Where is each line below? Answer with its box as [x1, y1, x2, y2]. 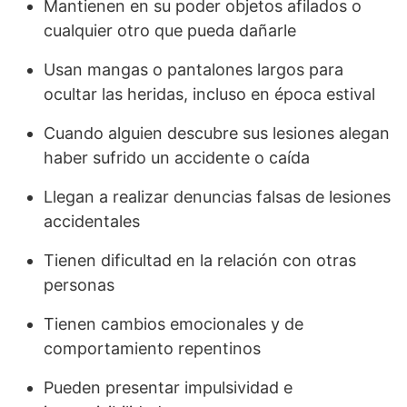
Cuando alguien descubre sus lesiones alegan [44, 124, 390, 144]
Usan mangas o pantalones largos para [44, 60, 343, 80]
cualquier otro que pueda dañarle [44, 21, 296, 41]
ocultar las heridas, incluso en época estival [44, 84, 375, 104]
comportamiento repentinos [44, 339, 261, 359]
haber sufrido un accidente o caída [44, 148, 310, 168]
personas [44, 275, 114, 295]
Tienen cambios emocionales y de [44, 314, 303, 334]
